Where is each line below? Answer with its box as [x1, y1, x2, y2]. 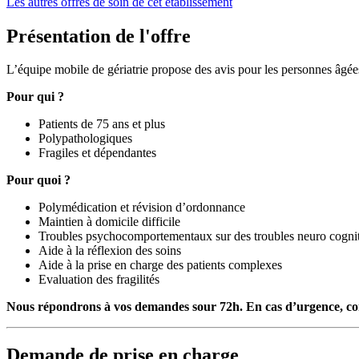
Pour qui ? [6, 90, 64, 104]
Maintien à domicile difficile [38, 215, 180, 229]
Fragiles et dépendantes [38, 146, 156, 160]
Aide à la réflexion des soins [38, 244, 181, 258]
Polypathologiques [38, 131, 132, 146]
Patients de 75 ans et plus [38, 117, 165, 131]
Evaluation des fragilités [38, 272, 159, 287]
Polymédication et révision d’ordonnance [38, 200, 245, 215]
